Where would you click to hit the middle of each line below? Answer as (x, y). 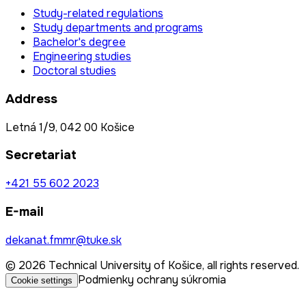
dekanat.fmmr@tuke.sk (64, 240)
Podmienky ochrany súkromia (152, 279)
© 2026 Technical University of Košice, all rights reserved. (152, 265)
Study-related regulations (98, 14)
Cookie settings (42, 280)
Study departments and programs (118, 28)
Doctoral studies (74, 71)
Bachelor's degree (79, 42)
